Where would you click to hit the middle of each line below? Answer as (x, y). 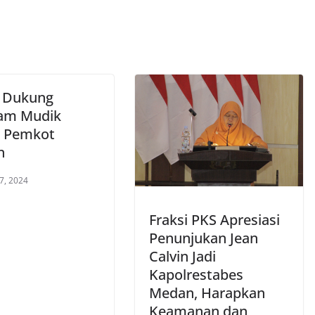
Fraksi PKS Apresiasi (214, 220)
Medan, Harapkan (207, 293)
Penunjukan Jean (204, 238)
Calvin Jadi (182, 257)
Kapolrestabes (196, 275)
